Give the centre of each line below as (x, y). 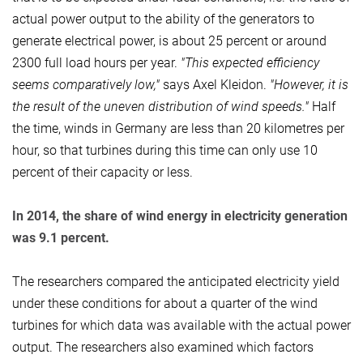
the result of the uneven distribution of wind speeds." (160, 106)
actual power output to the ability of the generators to (163, 19)
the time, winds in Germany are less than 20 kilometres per (178, 128)
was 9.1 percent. (61, 237)
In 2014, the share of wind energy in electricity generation (180, 216)
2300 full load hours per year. (96, 62)
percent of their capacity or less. (102, 172)
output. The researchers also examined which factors (163, 347)
